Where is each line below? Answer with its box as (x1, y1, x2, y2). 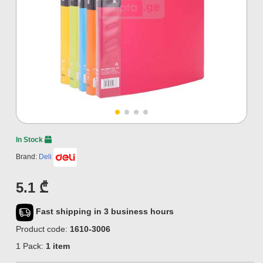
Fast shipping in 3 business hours (36, 207, 174, 217)
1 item (46, 241, 70, 251)
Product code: (16, 224, 70, 234)
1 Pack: (16, 241, 46, 251)
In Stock (16, 136, 45, 144)
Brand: (16, 153, 39, 161)
